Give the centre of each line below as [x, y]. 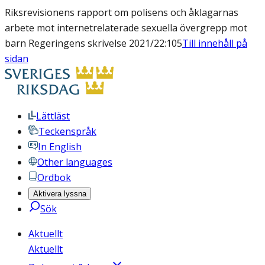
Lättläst [53, 116]
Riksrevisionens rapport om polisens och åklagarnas [122, 12]
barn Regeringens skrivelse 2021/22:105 [93, 43]
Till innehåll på [215, 43]
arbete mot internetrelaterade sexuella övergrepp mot [126, 28]
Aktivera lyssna [60, 194]
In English [60, 147]
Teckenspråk [67, 131]
